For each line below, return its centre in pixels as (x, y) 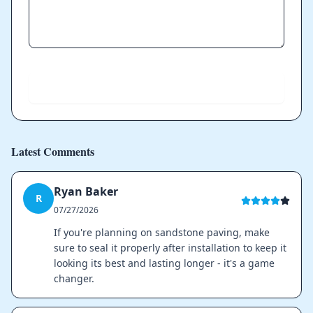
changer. (74, 279)
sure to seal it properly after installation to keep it (170, 248)
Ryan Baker (86, 192)
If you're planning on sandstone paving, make (162, 233)
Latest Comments (53, 152)
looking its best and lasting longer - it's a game (164, 263)
